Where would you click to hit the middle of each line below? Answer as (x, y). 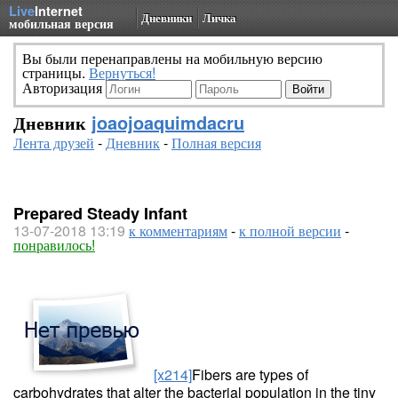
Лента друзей (54, 143)
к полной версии (290, 231)
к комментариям (178, 231)
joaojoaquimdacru (168, 122)
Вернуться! (122, 72)
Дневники (167, 17)
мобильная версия (61, 23)
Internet (59, 11)
